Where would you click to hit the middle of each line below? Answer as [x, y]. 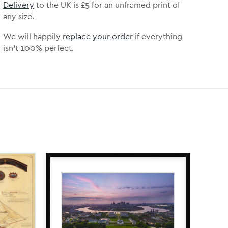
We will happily [33, 36]
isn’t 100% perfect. [38, 48]
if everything [157, 36]
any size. [18, 17]
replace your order [97, 36]
